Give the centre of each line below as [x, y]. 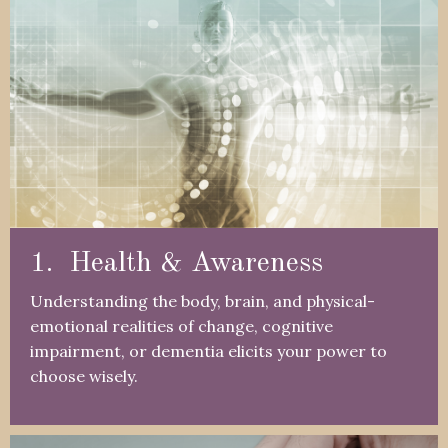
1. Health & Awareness [176, 263]
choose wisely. [86, 375]
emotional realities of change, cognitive [181, 325]
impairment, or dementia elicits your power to [208, 350]
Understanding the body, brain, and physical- [202, 300]
